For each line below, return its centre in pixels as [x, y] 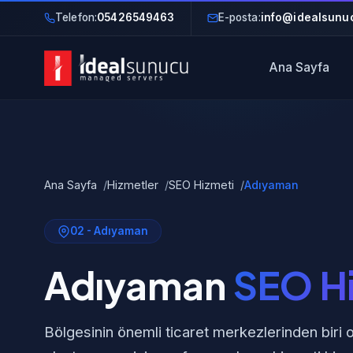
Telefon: [76, 17]
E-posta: [239, 17]
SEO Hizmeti [201, 185]
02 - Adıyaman [109, 231]
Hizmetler [133, 185]
